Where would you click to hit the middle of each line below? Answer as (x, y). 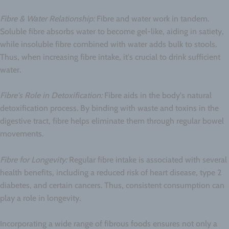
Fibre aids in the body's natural (157, 96)
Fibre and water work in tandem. (152, 18)
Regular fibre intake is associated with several (147, 159)
